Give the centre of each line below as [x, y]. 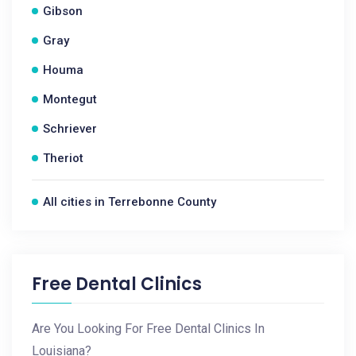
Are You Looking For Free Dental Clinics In [148, 329]
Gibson [63, 11]
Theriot [63, 158]
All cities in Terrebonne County [130, 202]
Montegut [70, 99]
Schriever [70, 129]
